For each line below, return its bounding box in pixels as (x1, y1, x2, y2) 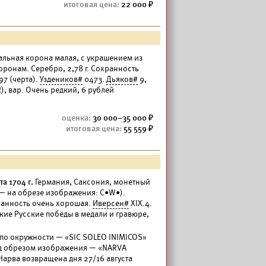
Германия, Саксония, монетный (33, 177, 150, 187)
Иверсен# (93, 198, 129, 208)
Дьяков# (106, 74, 138, 84)
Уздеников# (40, 74, 83, 84)
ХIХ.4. (129, 198, 152, 208)
